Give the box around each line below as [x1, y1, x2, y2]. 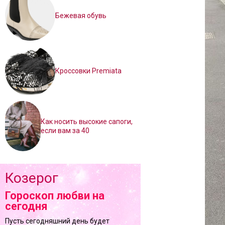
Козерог [5, 170, 58, 186]
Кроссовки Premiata [55, 67, 122, 75]
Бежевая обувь [55, 12, 106, 20]
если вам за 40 [40, 127, 89, 135]
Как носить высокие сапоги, [40, 118, 133, 126]
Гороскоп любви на [5, 189, 104, 202]
